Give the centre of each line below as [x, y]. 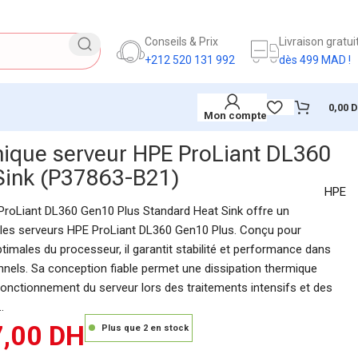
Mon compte [235, 115]
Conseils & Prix [181, 42]
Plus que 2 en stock [145, 328]
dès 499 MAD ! [315, 60]
